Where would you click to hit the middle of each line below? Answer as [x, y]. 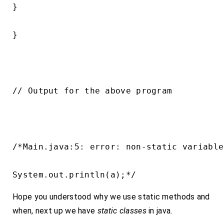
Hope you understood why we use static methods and [111, 197]
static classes [122, 211]
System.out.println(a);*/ [74, 175]
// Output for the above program [92, 91]
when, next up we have [55, 211]
